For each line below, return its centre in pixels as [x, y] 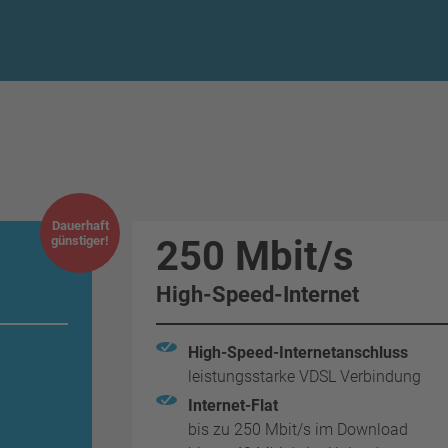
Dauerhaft [80, 225]
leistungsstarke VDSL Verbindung [304, 376]
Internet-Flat [233, 405]
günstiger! [80, 240]
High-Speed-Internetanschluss [298, 352]
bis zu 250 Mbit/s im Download [300, 429]
